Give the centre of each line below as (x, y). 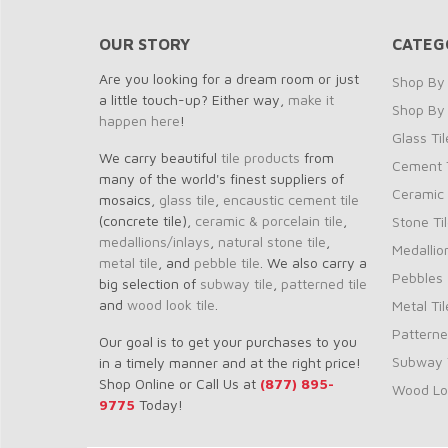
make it (311, 99)
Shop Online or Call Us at (179, 383)
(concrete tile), (147, 220)
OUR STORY (144, 44)
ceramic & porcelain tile (269, 220)
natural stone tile (272, 241)
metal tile (128, 262)
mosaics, (129, 199)
